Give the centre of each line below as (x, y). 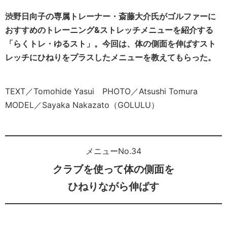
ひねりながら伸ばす (113, 186)
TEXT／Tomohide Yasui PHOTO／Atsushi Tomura (105, 91)
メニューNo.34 (113, 151)
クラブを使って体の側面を (113, 169)
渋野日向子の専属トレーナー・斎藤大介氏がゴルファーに (110, 16)
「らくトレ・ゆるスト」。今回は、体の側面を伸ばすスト (110, 44)
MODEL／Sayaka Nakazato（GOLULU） (82, 105)
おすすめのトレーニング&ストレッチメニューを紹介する (109, 30)
